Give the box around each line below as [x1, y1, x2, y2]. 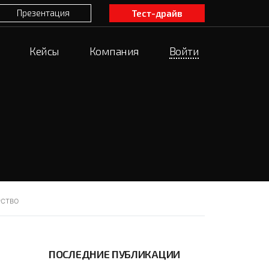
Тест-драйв [131, 8, 183, 19]
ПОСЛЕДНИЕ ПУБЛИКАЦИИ [49, 247, 180, 261]
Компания [89, 44, 139, 58]
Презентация [17, 7, 70, 18]
